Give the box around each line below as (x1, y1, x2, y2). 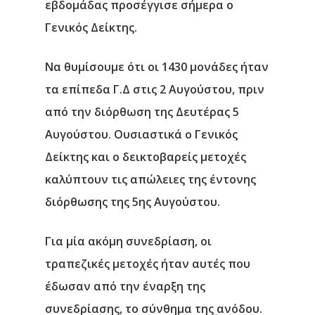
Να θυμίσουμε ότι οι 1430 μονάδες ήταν (45, 59, 269, 75)
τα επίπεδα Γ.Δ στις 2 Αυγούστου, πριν (45, 82, 264, 97)
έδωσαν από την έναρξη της (45, 278, 205, 294)
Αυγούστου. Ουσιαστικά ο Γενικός (45, 127, 238, 142)
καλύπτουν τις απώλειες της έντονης (45, 172, 256, 187)
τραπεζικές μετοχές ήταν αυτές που (45, 256, 250, 271)
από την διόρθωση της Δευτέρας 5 (45, 104, 239, 120)
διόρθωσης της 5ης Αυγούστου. (45, 194, 220, 210)
